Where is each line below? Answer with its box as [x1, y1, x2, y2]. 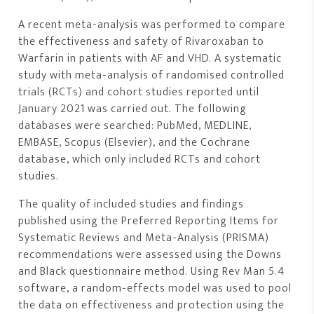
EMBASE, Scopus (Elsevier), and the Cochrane [18, 133, 251, 153]
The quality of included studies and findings [18, 195, 245, 214]
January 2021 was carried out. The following [18, 100, 247, 119]
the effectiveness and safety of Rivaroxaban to [18, 32, 265, 52]
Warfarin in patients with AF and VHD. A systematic [18, 49, 282, 69]
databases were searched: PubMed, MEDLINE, [18, 116, 252, 136]
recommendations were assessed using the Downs [18, 245, 282, 265]
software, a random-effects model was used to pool [18, 279, 292, 299]
